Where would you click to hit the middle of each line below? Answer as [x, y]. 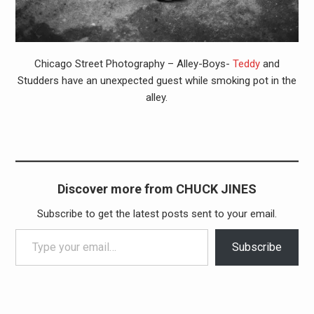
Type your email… [30, 229]
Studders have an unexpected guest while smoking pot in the [157, 80]
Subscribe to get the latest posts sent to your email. [157, 214]
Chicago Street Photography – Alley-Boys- [133, 63]
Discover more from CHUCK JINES [157, 189]
